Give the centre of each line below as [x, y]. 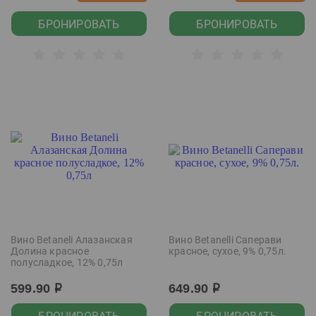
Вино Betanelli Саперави [225, 240]
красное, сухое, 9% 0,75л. [227, 251]
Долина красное [50, 251]
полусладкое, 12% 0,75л [67, 262]
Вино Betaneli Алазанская [72, 240]
